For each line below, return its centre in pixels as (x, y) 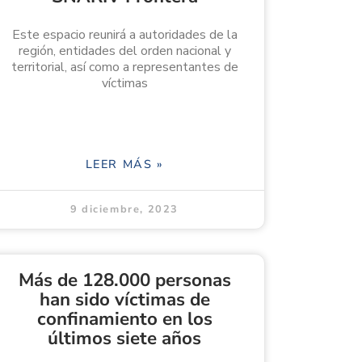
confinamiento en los (124, 319)
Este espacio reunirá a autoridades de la (124, 35)
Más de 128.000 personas (124, 280)
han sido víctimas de (124, 300)
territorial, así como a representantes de (124, 67)
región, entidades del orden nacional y (124, 51)
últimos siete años (124, 339)
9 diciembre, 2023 (124, 210)
